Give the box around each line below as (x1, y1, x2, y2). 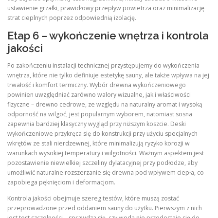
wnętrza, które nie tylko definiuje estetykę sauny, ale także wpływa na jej (7, 71, 209, 80)
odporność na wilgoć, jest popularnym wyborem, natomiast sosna (7, 110, 192, 119)
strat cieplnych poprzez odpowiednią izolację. (7, 13, 136, 22)
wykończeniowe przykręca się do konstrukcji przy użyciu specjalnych (7, 129, 198, 138)
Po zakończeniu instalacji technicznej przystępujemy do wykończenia (7, 61, 200, 70)
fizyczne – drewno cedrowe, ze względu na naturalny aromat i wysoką (7, 100, 202, 109)
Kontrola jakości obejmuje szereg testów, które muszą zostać (7, 194, 179, 203)
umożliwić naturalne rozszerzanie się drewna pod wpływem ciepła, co (7, 168, 204, 177)
